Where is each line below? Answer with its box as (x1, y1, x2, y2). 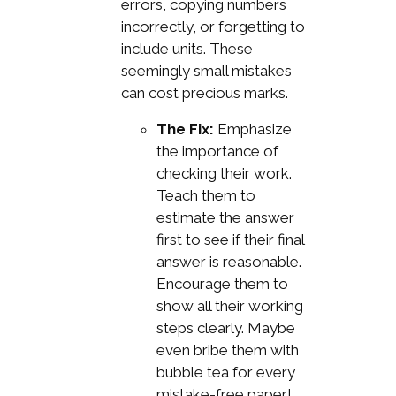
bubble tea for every (156, 363, 295, 382)
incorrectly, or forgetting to (120, 18, 305, 36)
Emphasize (213, 120, 292, 139)
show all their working (156, 297, 303, 316)
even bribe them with (156, 341, 299, 360)
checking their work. (156, 164, 292, 183)
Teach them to (156, 187, 255, 205)
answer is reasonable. (156, 253, 301, 271)
